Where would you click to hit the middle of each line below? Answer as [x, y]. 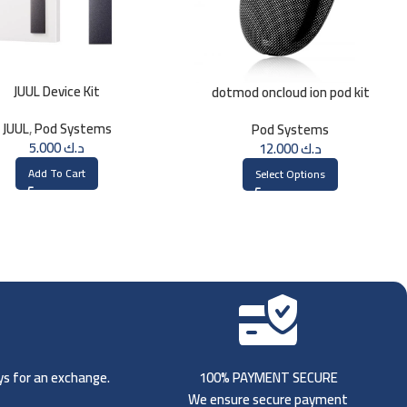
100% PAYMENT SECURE [268, 377]
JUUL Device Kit [57, 92]
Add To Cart [57, 174]
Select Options [291, 174]
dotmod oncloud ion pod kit [290, 92]
